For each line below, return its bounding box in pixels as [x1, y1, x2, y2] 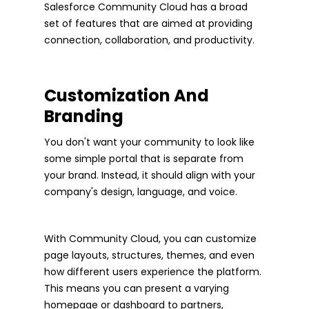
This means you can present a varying [44, 281, 229, 295]
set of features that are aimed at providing [44, 16, 252, 30]
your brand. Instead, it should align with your [44, 168, 255, 182]
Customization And [44, 83, 209, 107]
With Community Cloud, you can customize [44, 231, 257, 246]
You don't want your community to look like [44, 134, 255, 149]
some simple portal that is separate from [44, 151, 243, 166]
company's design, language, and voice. [44, 184, 237, 199]
